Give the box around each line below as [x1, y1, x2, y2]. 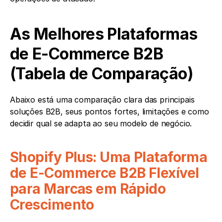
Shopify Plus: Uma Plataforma [10, 149, 208, 166]
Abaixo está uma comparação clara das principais [10, 95, 195, 105]
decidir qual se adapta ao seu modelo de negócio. [10, 118, 192, 128]
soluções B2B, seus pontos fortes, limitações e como [10, 107, 209, 116]
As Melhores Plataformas [10, 24, 198, 44]
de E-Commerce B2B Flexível [10, 165, 199, 181]
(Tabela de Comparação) [10, 64, 193, 83]
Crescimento [10, 196, 94, 213]
